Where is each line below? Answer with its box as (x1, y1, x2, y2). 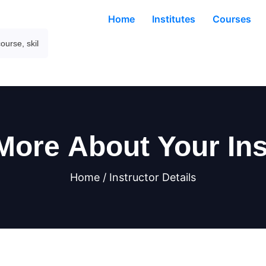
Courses (213, 13, 251, 25)
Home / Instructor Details (70, 170, 196, 183)
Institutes (152, 13, 195, 25)
